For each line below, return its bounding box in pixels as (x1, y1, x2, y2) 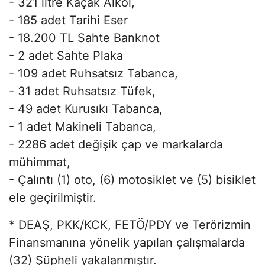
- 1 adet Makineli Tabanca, (9, 119, 156, 134)
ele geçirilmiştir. (9, 190, 96, 205)
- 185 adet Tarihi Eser (9, 12, 131, 27)
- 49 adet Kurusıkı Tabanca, (9, 101, 163, 116)
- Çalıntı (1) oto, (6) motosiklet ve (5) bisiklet (9, 172, 256, 187)
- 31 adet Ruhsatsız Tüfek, (9, 83, 156, 98)
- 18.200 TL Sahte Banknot (9, 30, 163, 45)
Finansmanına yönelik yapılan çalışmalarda (9, 235, 245, 250)
